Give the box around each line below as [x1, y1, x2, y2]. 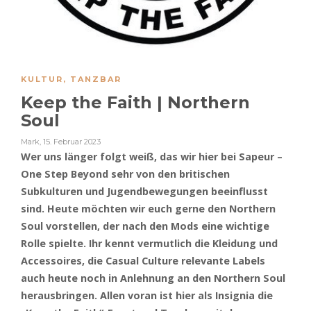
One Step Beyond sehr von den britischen [21, 167, 230, 180]
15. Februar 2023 [43, 137, 101, 146]
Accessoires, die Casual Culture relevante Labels [21, 254, 265, 267]
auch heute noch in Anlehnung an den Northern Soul [21, 271, 285, 285]
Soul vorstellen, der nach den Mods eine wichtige [21, 219, 269, 233]
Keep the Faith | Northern [21, 92, 250, 112]
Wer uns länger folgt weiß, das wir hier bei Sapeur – [21, 150, 283, 163]
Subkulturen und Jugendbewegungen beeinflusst [21, 185, 268, 198]
